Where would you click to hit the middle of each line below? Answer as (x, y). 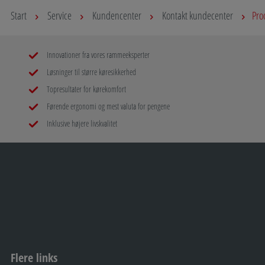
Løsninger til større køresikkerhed (91, 72)
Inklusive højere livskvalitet (81, 123)
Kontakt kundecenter (198, 15)
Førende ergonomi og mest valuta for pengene (107, 106)
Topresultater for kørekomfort (85, 89)
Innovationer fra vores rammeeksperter (97, 54)
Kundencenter (117, 15)
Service (59, 15)
